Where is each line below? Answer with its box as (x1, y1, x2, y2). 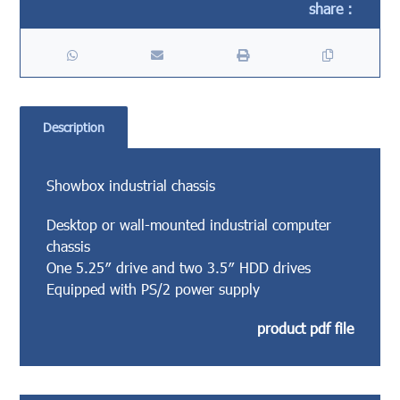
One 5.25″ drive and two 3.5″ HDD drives (46, 258, 312, 276)
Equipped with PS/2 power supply (46, 279, 261, 297)
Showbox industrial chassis (46, 176, 216, 194)
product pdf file (256, 319, 354, 337)
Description (43, 119, 104, 135)
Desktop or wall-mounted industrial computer (46, 215, 332, 233)
